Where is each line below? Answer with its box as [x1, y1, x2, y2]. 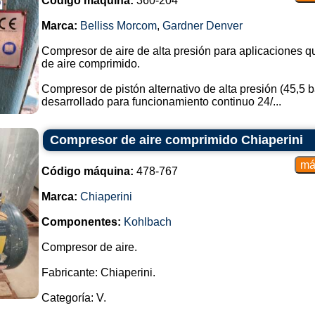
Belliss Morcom [79, 20, 157, 32]
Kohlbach [123, 216, 172, 228]
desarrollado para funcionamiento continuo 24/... [41, 96, 281, 108]
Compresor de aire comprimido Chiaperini [49, 133, 303, 147]
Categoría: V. [41, 292, 106, 304]
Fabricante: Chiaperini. [41, 266, 155, 278]
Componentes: [41, 216, 121, 228]
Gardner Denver [162, 20, 243, 32]
